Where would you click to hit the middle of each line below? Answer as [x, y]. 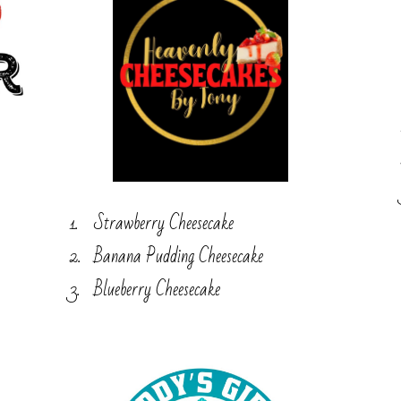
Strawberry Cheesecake [163, 223]
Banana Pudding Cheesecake [178, 256]
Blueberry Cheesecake [157, 289]
